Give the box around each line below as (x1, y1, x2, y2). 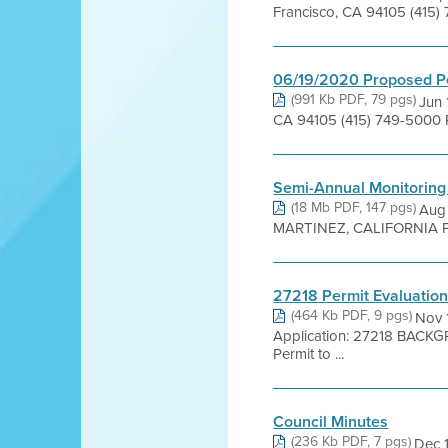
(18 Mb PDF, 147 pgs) (291, 197, 417, 218)
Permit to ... (273, 343, 345, 365)
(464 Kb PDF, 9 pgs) (291, 305, 413, 326)
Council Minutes (273, 410, 389, 433)
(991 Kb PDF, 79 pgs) (291, 89, 417, 110)
